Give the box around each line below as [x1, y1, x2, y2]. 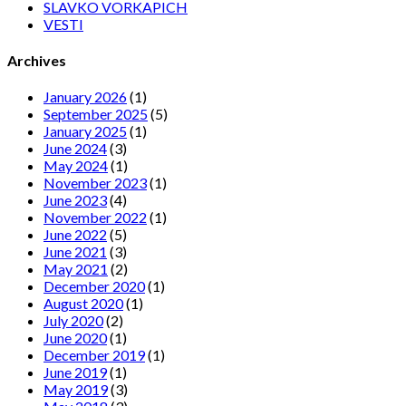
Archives [7, 52, 66, 70]
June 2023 [43, 191, 107, 209]
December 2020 [43, 277, 145, 295]
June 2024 [43, 140, 107, 158]
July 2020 [43, 312, 103, 330]
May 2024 [43, 157, 108, 175]
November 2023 [43, 174, 147, 192]
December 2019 [43, 346, 145, 364]
